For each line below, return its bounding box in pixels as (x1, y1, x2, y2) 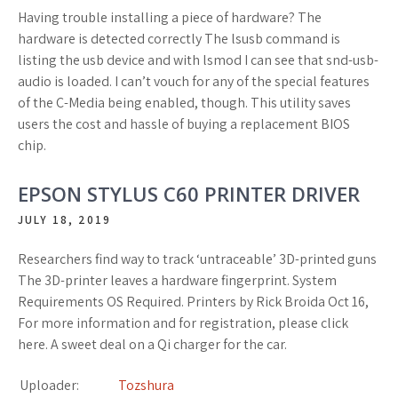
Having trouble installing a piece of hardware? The (18, 8, 322, 27)
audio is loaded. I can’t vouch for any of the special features (18, 72, 370, 91)
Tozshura (118, 376, 174, 394)
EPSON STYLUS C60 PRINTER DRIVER (18, 180, 360, 207)
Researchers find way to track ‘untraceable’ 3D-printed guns (18, 250, 377, 268)
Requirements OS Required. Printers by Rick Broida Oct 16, (18, 292, 369, 311)
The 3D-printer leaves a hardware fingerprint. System (18, 271, 337, 290)
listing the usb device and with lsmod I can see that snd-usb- (18, 51, 378, 69)
